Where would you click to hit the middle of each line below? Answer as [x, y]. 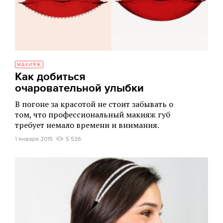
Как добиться [50, 77]
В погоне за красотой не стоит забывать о [94, 104]
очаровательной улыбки [79, 88]
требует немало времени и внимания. [87, 125]
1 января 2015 [34, 139]
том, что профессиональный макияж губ [93, 114]
